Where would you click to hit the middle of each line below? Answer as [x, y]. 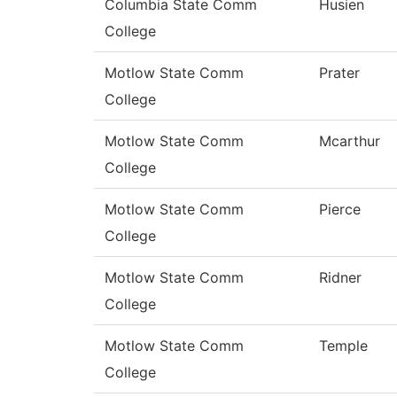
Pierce [340, 210]
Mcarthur [350, 141]
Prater [339, 73]
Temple [343, 346]
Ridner [340, 278]
